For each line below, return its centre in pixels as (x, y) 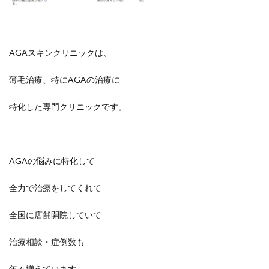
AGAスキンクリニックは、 (60, 53)
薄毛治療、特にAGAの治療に (65, 80)
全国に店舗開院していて (55, 215)
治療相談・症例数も (47, 242)
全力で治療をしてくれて (55, 188)
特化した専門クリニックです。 (68, 107)
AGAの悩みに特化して (52, 161)
